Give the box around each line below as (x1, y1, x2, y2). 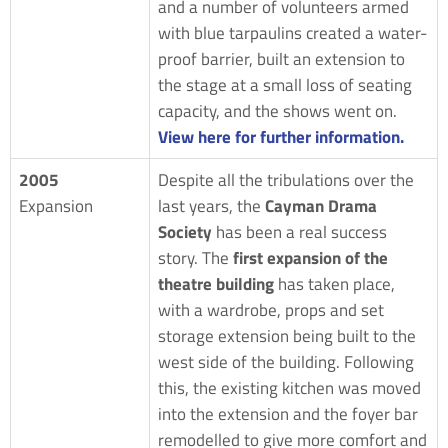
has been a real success (212, 218, 387, 245)
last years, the (158, 192, 265, 219)
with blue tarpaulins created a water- (158, 19, 427, 46)
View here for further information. (158, 123, 404, 150)
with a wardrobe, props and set (158, 296, 384, 323)
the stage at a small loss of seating (158, 71, 412, 98)
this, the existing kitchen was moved (158, 374, 421, 401)
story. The (158, 244, 233, 271)
